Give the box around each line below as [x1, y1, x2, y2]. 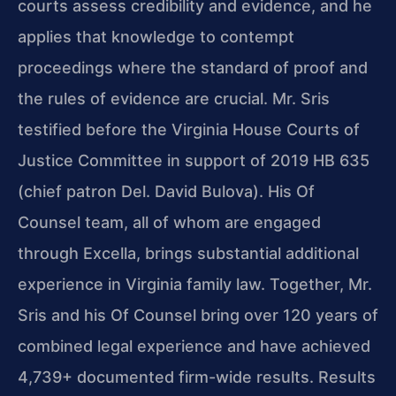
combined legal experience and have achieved [18, 336, 370, 355]
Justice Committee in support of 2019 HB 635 [18, 150, 369, 170]
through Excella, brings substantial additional [18, 243, 359, 263]
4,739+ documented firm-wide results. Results [18, 367, 376, 386]
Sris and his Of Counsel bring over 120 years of [18, 305, 378, 324]
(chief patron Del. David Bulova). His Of [18, 181, 315, 201]
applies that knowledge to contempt [18, 27, 294, 46]
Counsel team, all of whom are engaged [18, 212, 321, 232]
